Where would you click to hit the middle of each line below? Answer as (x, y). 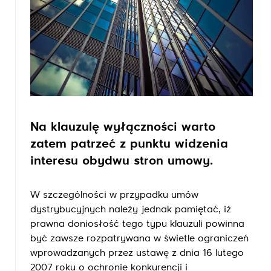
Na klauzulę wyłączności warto (123, 127)
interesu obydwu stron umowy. (122, 161)
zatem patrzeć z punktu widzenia (129, 144)
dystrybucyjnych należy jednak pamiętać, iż (131, 210)
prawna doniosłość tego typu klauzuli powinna (137, 224)
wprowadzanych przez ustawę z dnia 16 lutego (137, 253)
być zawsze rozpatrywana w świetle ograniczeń (139, 239)
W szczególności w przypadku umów (114, 195)
